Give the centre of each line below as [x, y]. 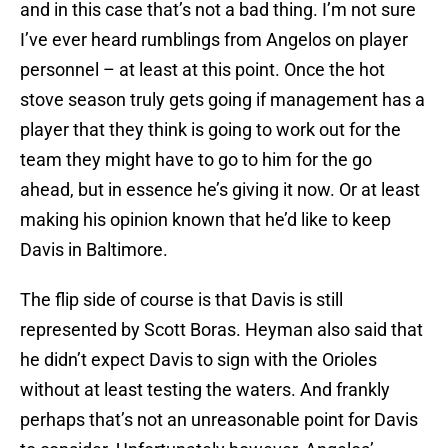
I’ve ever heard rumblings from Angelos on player [214, 40]
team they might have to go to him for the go [196, 160]
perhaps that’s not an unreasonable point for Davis [219, 420]
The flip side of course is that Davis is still [181, 300]
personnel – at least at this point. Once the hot [202, 70]
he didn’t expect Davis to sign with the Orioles [198, 360]
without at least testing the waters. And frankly [205, 390]
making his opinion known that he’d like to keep [205, 220]
